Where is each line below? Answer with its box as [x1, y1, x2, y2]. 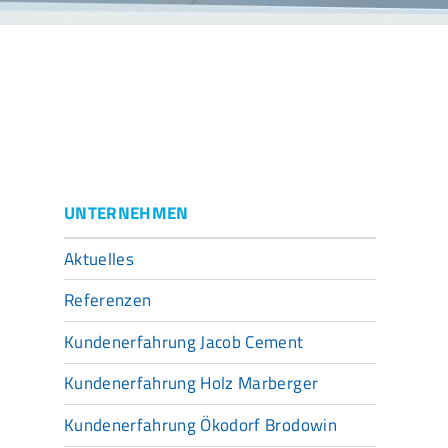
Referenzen [64, 287, 152, 314]
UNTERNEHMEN [64, 199, 189, 226]
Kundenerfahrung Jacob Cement [64, 328, 304, 355]
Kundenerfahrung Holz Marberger [64, 370, 319, 397]
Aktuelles [64, 245, 135, 272]
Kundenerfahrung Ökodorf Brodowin [64, 412, 337, 439]
